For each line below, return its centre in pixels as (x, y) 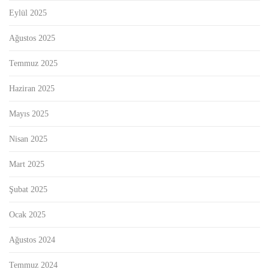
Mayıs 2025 (29, 114)
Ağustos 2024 (32, 240)
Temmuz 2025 (33, 64)
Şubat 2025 (28, 190)
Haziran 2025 (32, 89)
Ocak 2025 (27, 215)
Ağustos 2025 (32, 38)
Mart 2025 (27, 165)
